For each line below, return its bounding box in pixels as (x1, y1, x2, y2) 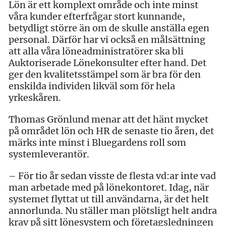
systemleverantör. (9, 148, 89, 160)
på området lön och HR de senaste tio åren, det (9, 125, 214, 137)
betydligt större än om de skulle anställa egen (9, 22, 209, 34)
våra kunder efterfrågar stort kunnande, (9, 10, 185, 22)
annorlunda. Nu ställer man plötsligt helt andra (9, 204, 217, 216)
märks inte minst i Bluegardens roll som (9, 136, 186, 148)
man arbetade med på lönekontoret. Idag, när (9, 181, 209, 193)
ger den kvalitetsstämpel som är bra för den (9, 68, 201, 80)
